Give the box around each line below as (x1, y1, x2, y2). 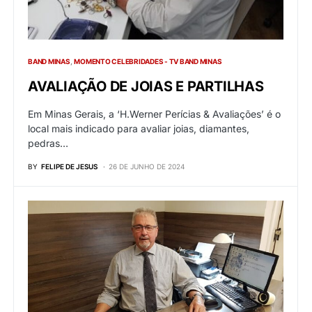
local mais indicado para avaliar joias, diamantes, (28, 122, 249, 134)
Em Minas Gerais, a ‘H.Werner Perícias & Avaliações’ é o (28, 107, 281, 120)
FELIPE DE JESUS (41, 162, 97, 171)
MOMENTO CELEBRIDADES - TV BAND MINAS (74, 56, 222, 65)
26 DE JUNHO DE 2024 (109, 162, 185, 171)
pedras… (28, 136, 68, 149)
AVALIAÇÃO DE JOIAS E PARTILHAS (28, 77, 264, 95)
